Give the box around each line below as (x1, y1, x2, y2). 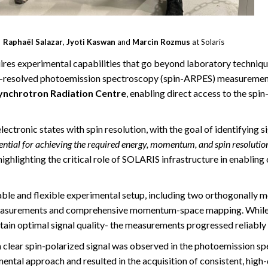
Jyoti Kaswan (66, 37, 115, 47)
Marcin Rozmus (132, 37, 190, 47)
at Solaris (190, 37, 224, 47)
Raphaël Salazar (3, 37, 63, 47)
